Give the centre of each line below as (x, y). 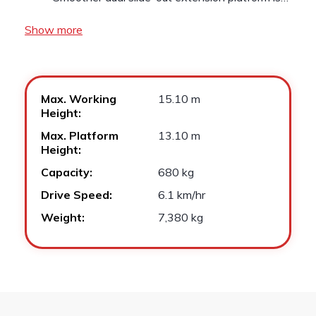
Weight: (63, 217)
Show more (54, 30)
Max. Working (79, 99)
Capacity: (67, 172)
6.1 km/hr (182, 195)
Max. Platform (80, 135)
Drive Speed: (77, 195)
